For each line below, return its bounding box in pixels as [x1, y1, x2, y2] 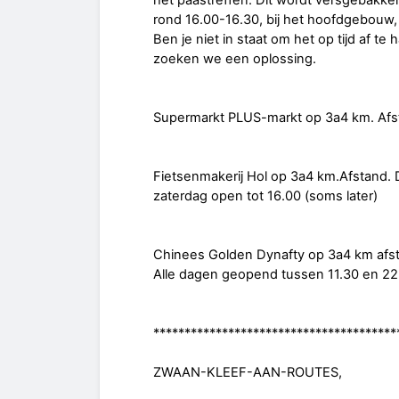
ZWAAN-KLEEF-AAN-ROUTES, [153, 364, 342, 381]
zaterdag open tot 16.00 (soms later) [153, 188, 378, 205]
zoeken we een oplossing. [153, 51, 316, 68]
